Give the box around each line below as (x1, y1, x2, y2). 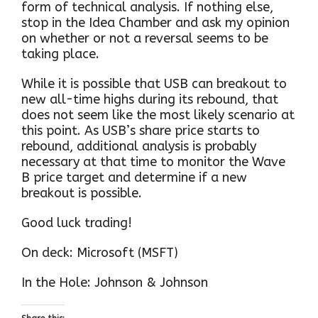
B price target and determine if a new (21, 169, 247, 185)
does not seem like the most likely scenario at (21, 106, 295, 123)
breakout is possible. (21, 185, 142, 201)
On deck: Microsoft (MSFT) (21, 244, 178, 261)
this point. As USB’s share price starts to (21, 122, 260, 138)
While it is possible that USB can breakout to (21, 75, 287, 92)
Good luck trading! (21, 214, 132, 231)
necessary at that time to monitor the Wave (21, 153, 285, 170)
